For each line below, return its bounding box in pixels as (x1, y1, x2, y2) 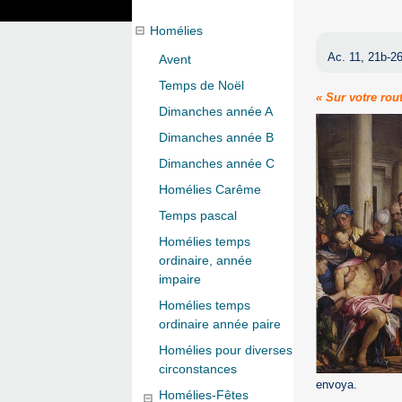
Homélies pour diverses (159, 343, 293, 358)
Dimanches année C (159, 156, 275, 171)
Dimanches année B (159, 130, 274, 145)
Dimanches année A (159, 104, 273, 119)
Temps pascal (159, 208, 237, 223)
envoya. (315, 377, 357, 391)
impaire (159, 272, 201, 287)
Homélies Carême (159, 182, 261, 197)
